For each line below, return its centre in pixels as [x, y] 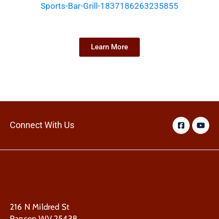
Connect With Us [42, 125]
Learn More [109, 47]
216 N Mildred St [40, 207]
